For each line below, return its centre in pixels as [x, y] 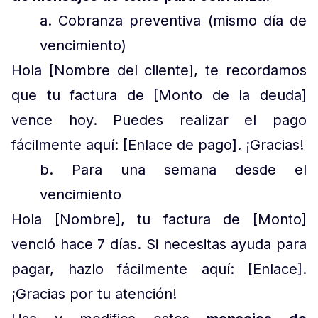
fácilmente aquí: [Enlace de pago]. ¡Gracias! [158, 145]
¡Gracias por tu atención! [94, 294]
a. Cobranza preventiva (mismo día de [173, 21]
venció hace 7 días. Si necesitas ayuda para [159, 245]
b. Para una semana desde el [173, 170]
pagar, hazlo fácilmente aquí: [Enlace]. [159, 269]
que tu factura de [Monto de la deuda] [159, 95]
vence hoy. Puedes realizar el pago [159, 120]
